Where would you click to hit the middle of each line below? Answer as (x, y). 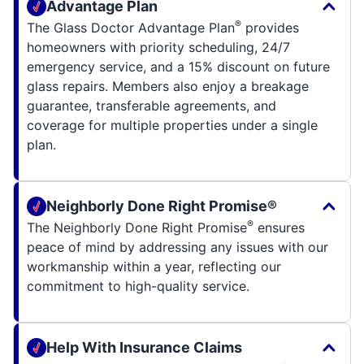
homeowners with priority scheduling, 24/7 (158, 47)
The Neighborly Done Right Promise (137, 227)
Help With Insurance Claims (144, 347)
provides (270, 27)
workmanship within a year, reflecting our (154, 266)
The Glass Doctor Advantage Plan (131, 27)
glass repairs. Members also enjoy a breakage (168, 86)
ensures (279, 227)
